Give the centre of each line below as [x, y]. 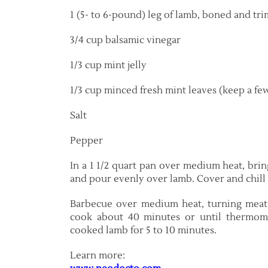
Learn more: [98, 255]
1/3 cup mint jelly [108, 65]
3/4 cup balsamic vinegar [125, 40]
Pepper [86, 141]
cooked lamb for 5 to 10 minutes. [143, 230]
